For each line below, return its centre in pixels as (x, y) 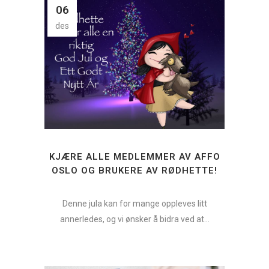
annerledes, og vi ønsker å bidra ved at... (134, 219)
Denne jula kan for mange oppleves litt (134, 203)
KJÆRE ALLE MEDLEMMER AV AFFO (134, 156)
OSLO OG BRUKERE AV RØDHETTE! (134, 170)
